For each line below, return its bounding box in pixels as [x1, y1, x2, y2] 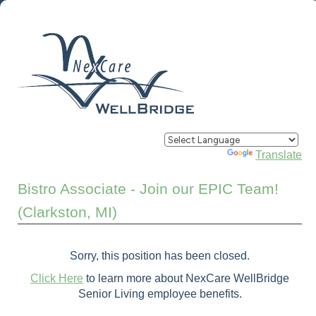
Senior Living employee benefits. [78, 287, 242, 300]
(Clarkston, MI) [18, 204, 117, 220]
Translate [255, 149, 303, 161]
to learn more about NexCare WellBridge [83, 272, 290, 284]
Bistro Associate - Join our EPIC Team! [18, 181, 279, 197]
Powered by [164, 149, 228, 161]
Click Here [30, 272, 84, 284]
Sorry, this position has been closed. [70, 249, 250, 262]
